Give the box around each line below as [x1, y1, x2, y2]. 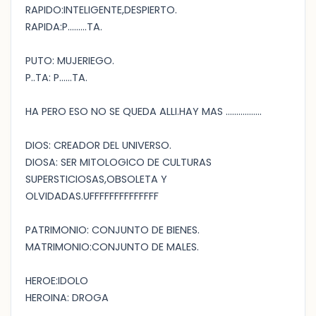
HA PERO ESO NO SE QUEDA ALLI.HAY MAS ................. [25, 104, 262, 119]
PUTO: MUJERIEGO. [25, 54, 114, 68]
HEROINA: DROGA [25, 291, 109, 305]
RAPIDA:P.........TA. [25, 20, 102, 34]
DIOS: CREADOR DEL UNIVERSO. [25, 138, 171, 152]
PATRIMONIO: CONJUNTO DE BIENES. [25, 223, 200, 237]
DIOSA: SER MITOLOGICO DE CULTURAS [25, 155, 212, 169]
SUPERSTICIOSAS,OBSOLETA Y [25, 172, 167, 186]
